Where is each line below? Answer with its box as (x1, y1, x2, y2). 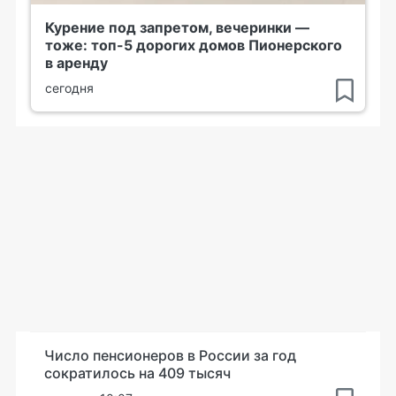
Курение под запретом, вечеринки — (45, 18, 309, 36)
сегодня (45, 80, 94, 95)
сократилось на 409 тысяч (44, 363, 231, 382)
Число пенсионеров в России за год (44, 346, 296, 364)
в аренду (45, 53, 108, 72)
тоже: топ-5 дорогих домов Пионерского (45, 35, 342, 54)
